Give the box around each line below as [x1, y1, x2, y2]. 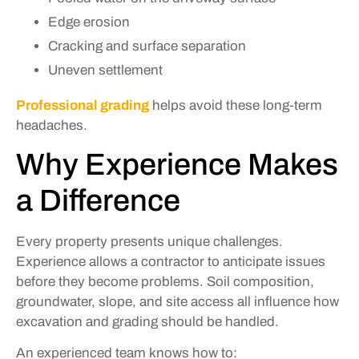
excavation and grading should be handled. [16, 313, 279, 329]
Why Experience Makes [16, 147, 338, 181]
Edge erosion [48, 14, 130, 30]
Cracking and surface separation [48, 38, 246, 54]
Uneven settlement [48, 62, 163, 78]
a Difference [16, 184, 180, 217]
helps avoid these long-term [149, 97, 322, 113]
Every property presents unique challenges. [16, 233, 283, 249]
